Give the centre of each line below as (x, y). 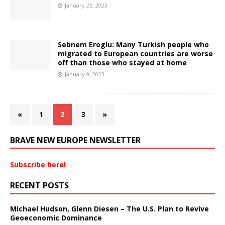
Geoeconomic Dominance (56, 217)
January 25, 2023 (86, 5)
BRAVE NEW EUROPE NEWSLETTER (75, 140)
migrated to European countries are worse (135, 53)
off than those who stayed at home (122, 62)
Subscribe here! (38, 164)
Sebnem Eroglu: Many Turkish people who (133, 44)
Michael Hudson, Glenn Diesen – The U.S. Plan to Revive (109, 208)
